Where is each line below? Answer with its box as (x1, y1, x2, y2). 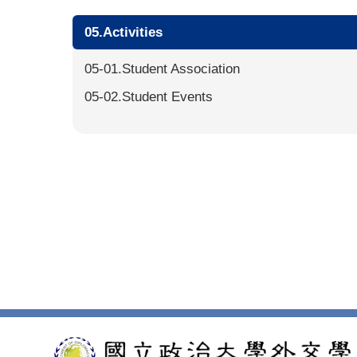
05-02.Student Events (84, 89, 214, 104)
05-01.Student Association (84, 61, 241, 76)
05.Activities (84, 25, 163, 40)
